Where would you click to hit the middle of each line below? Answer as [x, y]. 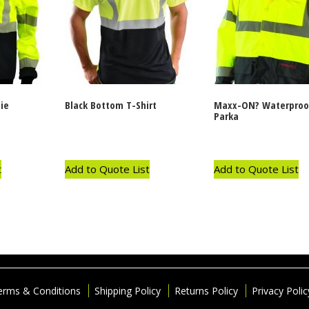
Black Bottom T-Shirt [111, 105]
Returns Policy [206, 290]
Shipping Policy [128, 290]
